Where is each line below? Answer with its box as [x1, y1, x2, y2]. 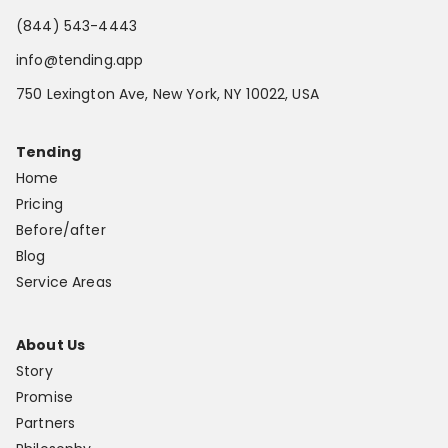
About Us [16, 334, 86, 355]
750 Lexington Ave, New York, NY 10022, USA [16, 83, 319, 104]
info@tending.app [16, 49, 144, 70]
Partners [16, 412, 76, 433]
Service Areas [16, 271, 112, 292]
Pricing [16, 193, 63, 214]
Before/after [16, 219, 106, 240]
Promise [16, 386, 73, 407]
